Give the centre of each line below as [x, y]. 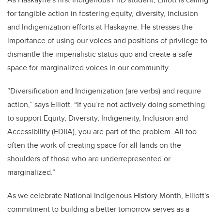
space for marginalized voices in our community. [89, 68]
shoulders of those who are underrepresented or [89, 159]
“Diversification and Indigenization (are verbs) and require [104, 91]
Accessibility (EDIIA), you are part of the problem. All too [102, 132]
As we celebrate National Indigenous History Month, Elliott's [108, 196]
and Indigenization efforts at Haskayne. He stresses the [100, 27]
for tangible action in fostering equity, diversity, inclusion [103, 14]
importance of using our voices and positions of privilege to [107, 41]
